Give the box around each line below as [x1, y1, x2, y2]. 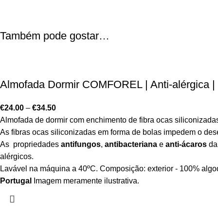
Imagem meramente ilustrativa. [32, 177, 139, 185]
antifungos [61, 140, 101, 148]
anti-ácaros [163, 140, 207, 148]
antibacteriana [103, 140, 159, 148]
